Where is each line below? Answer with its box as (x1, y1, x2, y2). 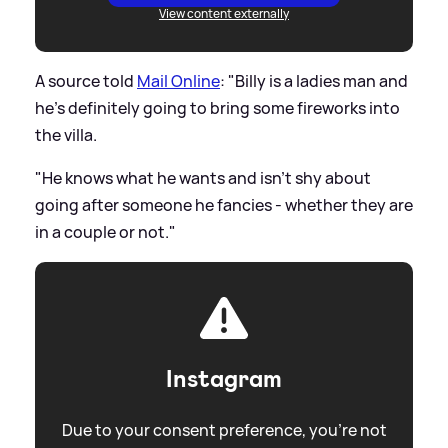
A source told (35, 69, 137, 92)
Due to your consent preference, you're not (61, 418, 387, 441)
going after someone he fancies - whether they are (35, 193, 413, 216)
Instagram (166, 362, 282, 395)
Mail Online (137, 69, 220, 92)
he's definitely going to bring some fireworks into (35, 96, 400, 119)
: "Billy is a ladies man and (220, 69, 408, 92)
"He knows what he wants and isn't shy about (35, 166, 371, 189)
